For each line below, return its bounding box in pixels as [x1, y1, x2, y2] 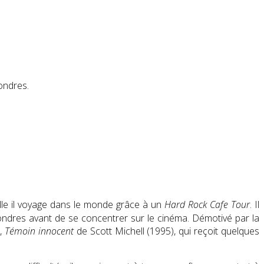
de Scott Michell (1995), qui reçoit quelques [73, 224, 260, 237]
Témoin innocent [5, 224, 74, 237]
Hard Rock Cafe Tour [164, 198, 250, 212]
